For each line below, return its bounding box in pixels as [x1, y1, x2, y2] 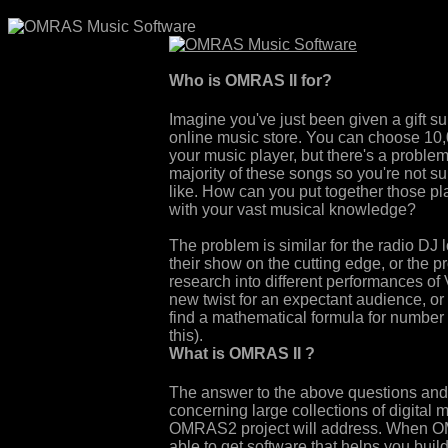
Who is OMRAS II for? [169, 72, 332, 89]
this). [169, 327, 203, 345]
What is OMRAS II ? [169, 345, 315, 362]
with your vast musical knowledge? [169, 201, 416, 219]
